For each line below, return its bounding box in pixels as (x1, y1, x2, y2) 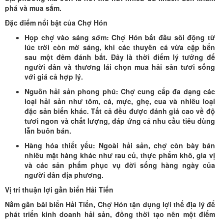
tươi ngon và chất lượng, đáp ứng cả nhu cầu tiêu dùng (25, 115, 215, 126)
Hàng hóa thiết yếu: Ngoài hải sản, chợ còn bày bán (25, 140, 215, 150)
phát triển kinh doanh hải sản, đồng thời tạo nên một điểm (5, 209, 215, 219)
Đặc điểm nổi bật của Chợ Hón (5, 17, 108, 27)
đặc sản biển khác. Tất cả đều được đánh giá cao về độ (25, 106, 215, 116)
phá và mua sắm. (5, 2, 61, 13)
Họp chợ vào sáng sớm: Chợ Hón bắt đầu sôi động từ (25, 32, 215, 42)
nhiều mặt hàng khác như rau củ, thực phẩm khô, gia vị (25, 150, 215, 160)
